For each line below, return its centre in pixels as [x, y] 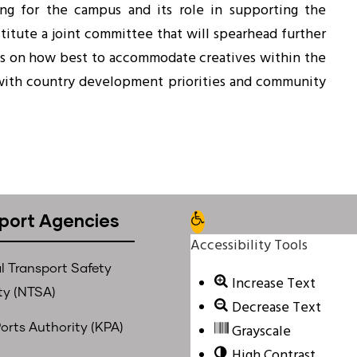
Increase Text [274, 284]
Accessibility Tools [249, 246]
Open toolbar [231, 221]
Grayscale [261, 332]
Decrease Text [277, 308]
